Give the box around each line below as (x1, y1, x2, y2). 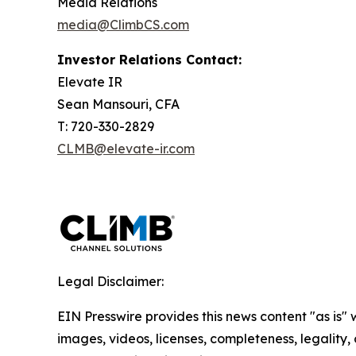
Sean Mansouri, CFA (57, 96, 180, 113)
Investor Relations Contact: (57, 52, 242, 68)
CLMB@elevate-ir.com (57, 141, 195, 157)
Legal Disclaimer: (57, 273, 164, 290)
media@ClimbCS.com (57, 17, 189, 33)
